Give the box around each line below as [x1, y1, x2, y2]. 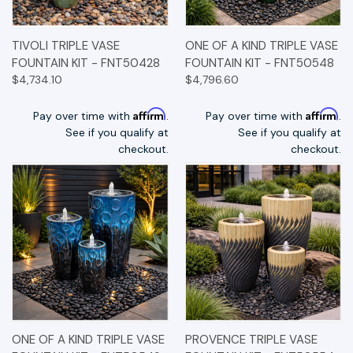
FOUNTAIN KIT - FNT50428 [12, 54, 160, 71]
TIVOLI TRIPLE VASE [12, 37, 120, 54]
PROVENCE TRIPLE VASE [184, 332, 318, 348]
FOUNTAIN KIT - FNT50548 [184, 54, 334, 71]
